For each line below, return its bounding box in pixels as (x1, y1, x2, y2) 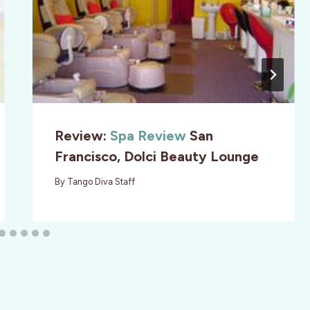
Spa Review (109, 127, 186, 144)
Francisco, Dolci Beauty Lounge (54, 147, 259, 165)
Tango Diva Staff (66, 176, 135, 188)
